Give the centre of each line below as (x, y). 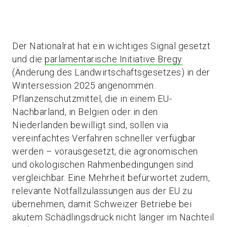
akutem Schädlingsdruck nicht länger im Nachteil (113, 217)
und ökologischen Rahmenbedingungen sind (103, 165)
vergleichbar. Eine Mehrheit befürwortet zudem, (111, 178)
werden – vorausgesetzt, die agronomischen (105, 152)
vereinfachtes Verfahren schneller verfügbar (104, 138)
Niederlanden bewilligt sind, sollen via (90, 125)
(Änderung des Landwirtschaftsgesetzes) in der (111, 72)
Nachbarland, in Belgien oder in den (85, 112)
